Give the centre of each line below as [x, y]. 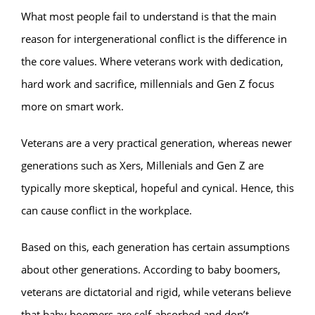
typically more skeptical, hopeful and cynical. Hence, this [157, 187]
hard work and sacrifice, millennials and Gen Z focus [148, 83]
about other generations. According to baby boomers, [151, 269]
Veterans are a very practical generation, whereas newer [156, 142]
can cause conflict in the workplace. [107, 210]
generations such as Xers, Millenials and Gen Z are [142, 165]
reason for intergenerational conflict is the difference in [154, 38]
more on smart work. [72, 106]
